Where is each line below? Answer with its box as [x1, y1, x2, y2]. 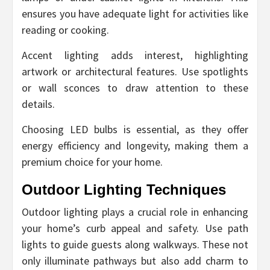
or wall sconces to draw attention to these [22, 80, 248, 95]
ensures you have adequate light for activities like [22, 6, 248, 20]
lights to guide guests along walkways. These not [22, 237, 248, 251]
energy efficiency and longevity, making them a [22, 138, 248, 152]
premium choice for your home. [22, 154, 163, 169]
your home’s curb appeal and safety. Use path [22, 221, 248, 235]
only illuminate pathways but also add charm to [22, 253, 248, 268]
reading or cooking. [22, 22, 109, 37]
